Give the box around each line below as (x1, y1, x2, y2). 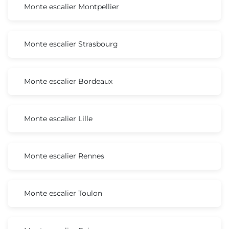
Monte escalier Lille (24, 113, 93, 123)
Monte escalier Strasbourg (24, 39, 118, 49)
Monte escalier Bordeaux (24, 76, 112, 86)
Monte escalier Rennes (24, 151, 104, 161)
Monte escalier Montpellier (24, 2, 119, 11)
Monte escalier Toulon (24, 188, 102, 198)
